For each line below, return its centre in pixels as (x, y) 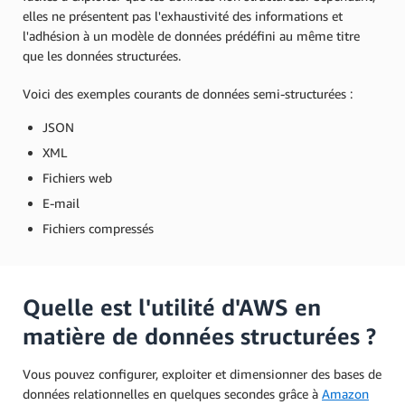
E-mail (61, 203)
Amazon (345, 394)
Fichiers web (77, 178)
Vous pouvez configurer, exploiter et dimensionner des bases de (202, 374)
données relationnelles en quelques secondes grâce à (172, 394)
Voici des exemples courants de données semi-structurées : (188, 94)
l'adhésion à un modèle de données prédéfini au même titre (191, 36)
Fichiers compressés (98, 229)
